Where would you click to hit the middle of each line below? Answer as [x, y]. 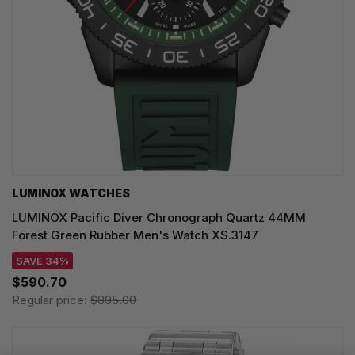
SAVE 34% [42, 260]
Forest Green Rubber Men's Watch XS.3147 [135, 235]
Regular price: [51, 300]
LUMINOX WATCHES [71, 193]
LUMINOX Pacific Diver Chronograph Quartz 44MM [159, 217]
